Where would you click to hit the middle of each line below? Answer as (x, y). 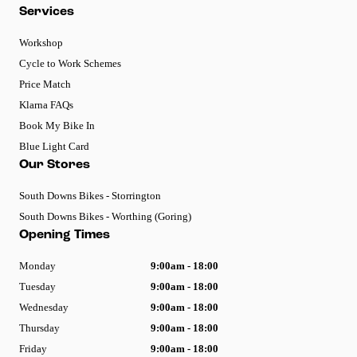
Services (47, 12)
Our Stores (55, 165)
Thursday (39, 328)
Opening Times (65, 235)
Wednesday (44, 307)
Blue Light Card (54, 146)
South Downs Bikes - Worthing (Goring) (105, 216)
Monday (37, 265)
